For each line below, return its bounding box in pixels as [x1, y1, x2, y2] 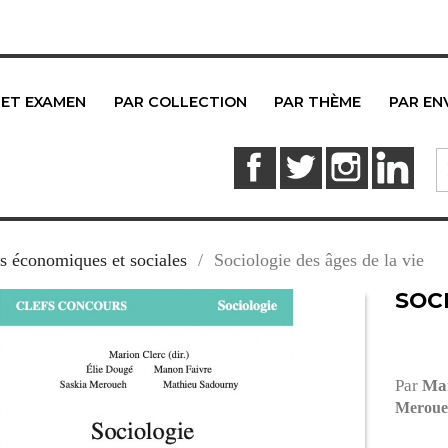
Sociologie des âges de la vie [213, 249, 424, 270]
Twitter [321, 148, 374, 169]
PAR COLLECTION [113, 93, 247, 112]
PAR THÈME [274, 93, 362, 112]
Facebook [275, 148, 346, 169]
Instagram [367, 148, 440, 169]
